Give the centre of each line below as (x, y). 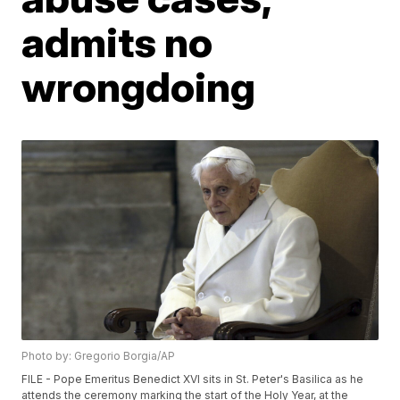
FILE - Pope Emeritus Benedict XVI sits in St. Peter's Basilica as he (193, 379)
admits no (117, 42)
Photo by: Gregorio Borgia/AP (99, 356)
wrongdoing (139, 87)
